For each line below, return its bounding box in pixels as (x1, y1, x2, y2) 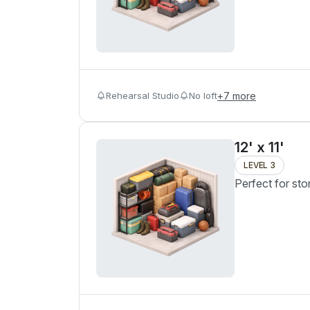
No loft (189, 89, 217, 101)
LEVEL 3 (244, 160, 275, 170)
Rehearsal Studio (106, 89, 179, 101)
